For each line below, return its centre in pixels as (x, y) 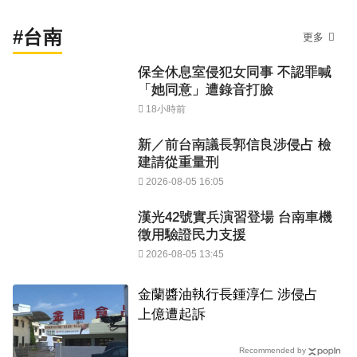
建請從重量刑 (178, 163)
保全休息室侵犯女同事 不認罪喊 (235, 73)
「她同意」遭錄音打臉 (206, 90)
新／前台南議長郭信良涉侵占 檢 (235, 145)
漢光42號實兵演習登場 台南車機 (235, 218)
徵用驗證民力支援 (192, 235)
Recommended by (273, 350)
